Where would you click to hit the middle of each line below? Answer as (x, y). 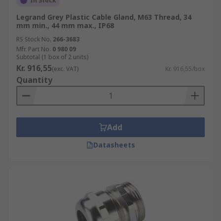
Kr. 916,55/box (185, 69)
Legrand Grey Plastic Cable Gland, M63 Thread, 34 (104, 17)
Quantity (34, 80)
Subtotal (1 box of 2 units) (52, 57)
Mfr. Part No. (34, 49)
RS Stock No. (34, 39)
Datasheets (114, 145)
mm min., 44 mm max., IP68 (65, 25)
